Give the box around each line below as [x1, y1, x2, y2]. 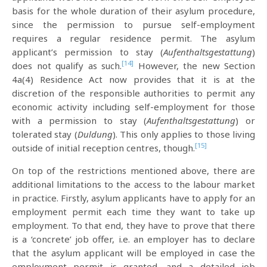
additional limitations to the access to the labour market [12, 178, 255, 190]
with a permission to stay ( [12, 114, 147, 126]
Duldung [77, 128, 113, 140]
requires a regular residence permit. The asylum [12, 32, 255, 44]
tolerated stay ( [12, 128, 77, 140]
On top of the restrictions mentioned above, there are [12, 164, 255, 176]
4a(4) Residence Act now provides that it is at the [12, 73, 255, 85]
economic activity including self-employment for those [12, 101, 255, 113]
